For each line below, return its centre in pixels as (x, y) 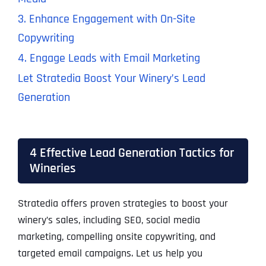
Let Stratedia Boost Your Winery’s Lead (111, 79)
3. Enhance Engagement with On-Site (106, 19)
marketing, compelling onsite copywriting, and (116, 237)
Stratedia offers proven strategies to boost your (123, 204)
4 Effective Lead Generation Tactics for (132, 153)
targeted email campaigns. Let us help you (110, 254)
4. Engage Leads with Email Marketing (109, 58)
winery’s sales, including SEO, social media (109, 220)
